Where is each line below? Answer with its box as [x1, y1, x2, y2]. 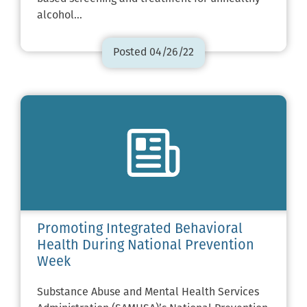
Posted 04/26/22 [113, 47, 194, 59]
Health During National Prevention [37, 238, 254, 253]
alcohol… [37, 10, 82, 22]
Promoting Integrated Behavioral [37, 222, 243, 236]
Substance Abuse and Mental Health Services [37, 286, 259, 298]
